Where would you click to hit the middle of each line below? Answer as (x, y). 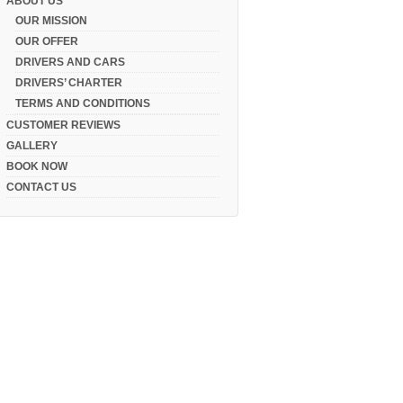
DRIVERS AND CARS (71, 62)
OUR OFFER (47, 41)
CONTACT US (42, 187)
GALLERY (32, 145)
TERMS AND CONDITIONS (83, 103)
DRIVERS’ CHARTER (69, 82)
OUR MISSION (52, 20)
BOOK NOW (37, 166)
